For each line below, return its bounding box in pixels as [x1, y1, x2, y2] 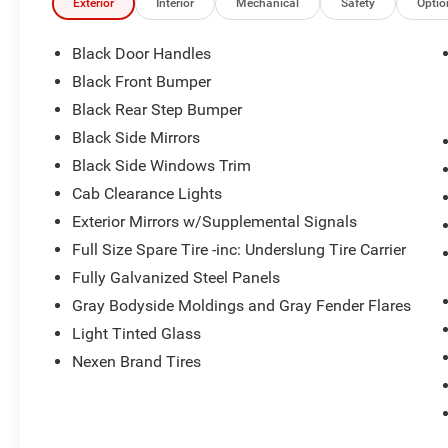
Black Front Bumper [72, 71, 212, 91]
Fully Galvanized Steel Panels [72, 267, 281, 287]
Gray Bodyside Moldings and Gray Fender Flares [72, 295, 412, 315]
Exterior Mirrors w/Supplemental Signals [72, 211, 358, 231]
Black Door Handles [72, 43, 212, 63]
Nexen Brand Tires [72, 351, 202, 371]
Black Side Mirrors [72, 127, 201, 147]
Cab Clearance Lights [72, 183, 223, 203]
